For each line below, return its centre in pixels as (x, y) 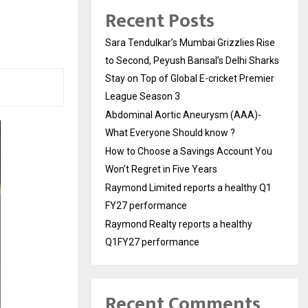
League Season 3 (143, 96)
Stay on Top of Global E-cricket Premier (190, 78)
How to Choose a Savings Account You (189, 151)
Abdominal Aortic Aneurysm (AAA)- (183, 114)
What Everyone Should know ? (170, 132)
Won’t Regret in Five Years (161, 169)
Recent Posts (160, 21)
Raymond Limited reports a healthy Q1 (188, 187)
